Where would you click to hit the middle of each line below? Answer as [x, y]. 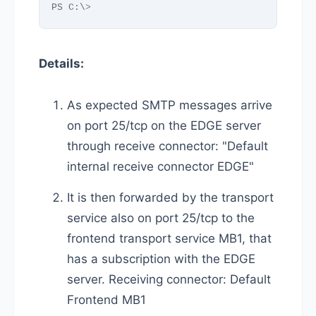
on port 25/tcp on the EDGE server [164, 125]
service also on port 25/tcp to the [161, 218]
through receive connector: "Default [168, 146]
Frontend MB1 [107, 299]
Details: [61, 63]
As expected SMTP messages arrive [170, 105]
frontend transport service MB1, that [169, 238]
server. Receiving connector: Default [169, 279]
